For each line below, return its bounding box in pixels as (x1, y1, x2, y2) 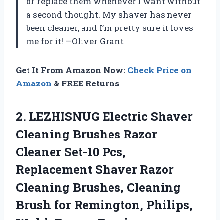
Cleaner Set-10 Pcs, (16, 144, 126, 160)
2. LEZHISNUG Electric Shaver (16, 109, 192, 125)
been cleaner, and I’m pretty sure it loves (26, 22, 193, 34)
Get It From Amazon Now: (16, 64, 127, 76)
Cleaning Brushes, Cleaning (16, 179, 181, 195)
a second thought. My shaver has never (26, 9, 192, 21)
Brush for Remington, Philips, (16, 197, 192, 213)
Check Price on (127, 64, 192, 76)
